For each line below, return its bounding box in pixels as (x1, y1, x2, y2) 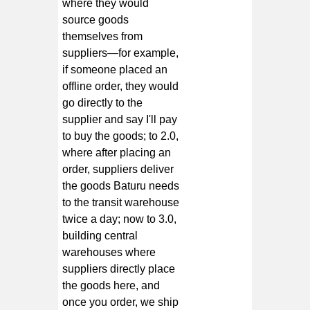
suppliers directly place (62, 262, 176, 275)
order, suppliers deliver (62, 163, 174, 175)
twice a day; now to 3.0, (62, 212, 177, 225)
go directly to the (62, 96, 143, 109)
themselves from (62, 30, 143, 42)
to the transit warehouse (62, 196, 180, 208)
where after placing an (62, 146, 172, 158)
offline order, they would (62, 80, 179, 92)
